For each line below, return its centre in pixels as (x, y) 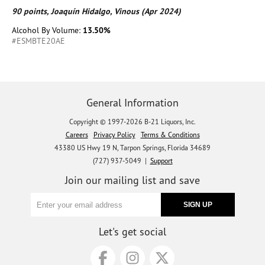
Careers (77, 135)
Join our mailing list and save (132, 180)
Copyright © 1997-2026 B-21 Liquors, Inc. (132, 122)
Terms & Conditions (170, 135)
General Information (132, 103)
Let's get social (132, 232)
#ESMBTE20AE (38, 41)
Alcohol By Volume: (47, 30)
